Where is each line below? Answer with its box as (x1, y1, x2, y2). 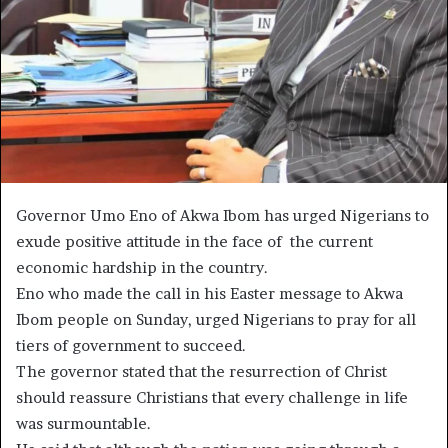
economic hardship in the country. (16, 257, 268, 277)
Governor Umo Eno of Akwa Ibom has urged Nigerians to (16, 205, 429, 225)
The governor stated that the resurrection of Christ (16, 361, 387, 381)
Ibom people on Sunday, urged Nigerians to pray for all (16, 309, 416, 329)
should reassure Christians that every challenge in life (16, 387, 408, 407)
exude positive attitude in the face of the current (16, 231, 373, 251)
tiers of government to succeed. (16, 335, 246, 355)
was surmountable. (16, 413, 151, 433)
